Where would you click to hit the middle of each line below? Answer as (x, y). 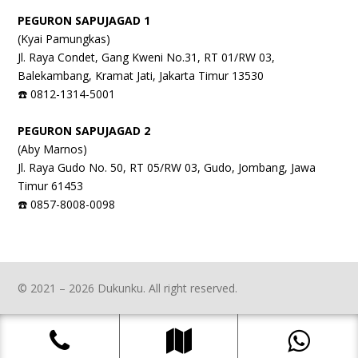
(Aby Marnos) (53, 149)
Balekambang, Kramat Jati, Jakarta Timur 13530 (141, 76)
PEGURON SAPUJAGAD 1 (84, 21)
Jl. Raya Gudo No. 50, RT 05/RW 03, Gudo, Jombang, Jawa (167, 167)
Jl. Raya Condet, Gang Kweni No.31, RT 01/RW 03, (147, 58)
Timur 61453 (51, 185)
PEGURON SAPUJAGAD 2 (84, 130)
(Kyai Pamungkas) (64, 39)
